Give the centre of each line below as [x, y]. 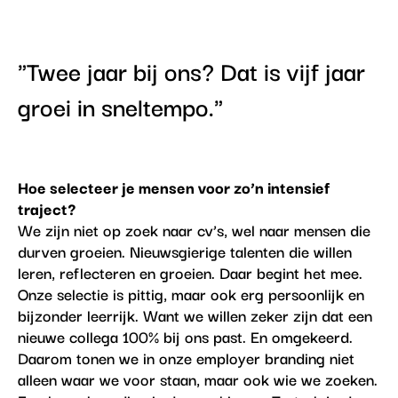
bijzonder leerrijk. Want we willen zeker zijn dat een [195, 314]
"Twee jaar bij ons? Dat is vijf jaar [191, 70]
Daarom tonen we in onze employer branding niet [186, 357]
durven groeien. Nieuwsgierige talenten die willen [184, 250]
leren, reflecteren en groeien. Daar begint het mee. [190, 271]
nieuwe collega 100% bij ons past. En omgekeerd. [185, 335]
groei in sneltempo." [120, 105]
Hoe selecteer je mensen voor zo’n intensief [173, 186]
